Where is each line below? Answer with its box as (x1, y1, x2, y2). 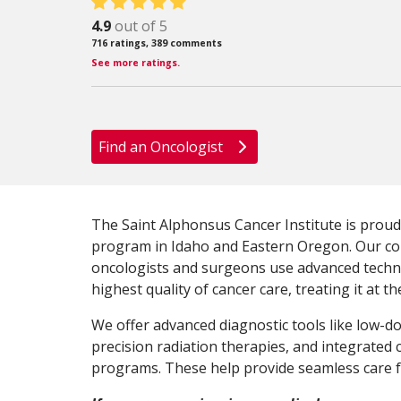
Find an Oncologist (98, 137, 226, 157)
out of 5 (115, 16, 167, 36)
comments (167, 37, 222, 49)
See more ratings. (91, 56, 180, 69)
